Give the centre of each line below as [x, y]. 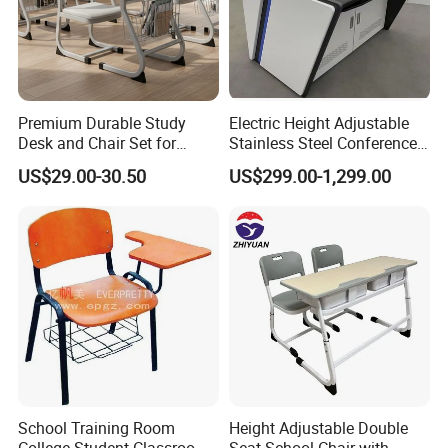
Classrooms [60, 162]
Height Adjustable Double [318, 428]
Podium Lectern [284, 162]
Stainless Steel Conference [322, 142]
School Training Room [97, 428]
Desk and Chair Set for [97, 142]
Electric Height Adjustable [318, 122]
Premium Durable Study [102, 122]
